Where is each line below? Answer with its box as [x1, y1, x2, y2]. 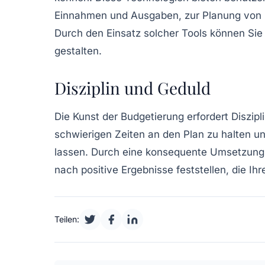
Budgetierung [121, 110, 184, 122]
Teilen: [54, 214, 79, 224]
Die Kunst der [54, 110, 121, 122]
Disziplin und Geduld [54, 76, 211, 99]
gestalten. [54, 44, 102, 57]
